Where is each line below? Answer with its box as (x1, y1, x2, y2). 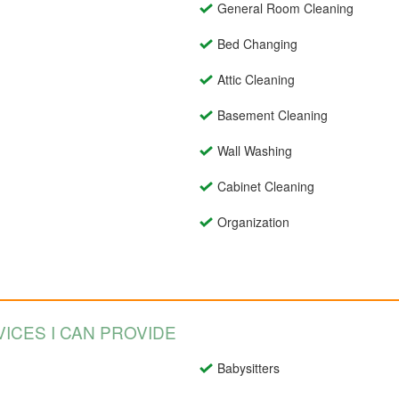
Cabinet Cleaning (217, 177, 314, 196)
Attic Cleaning (217, 70, 295, 89)
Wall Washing (217, 142, 292, 160)
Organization (217, 213, 289, 232)
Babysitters (217, 359, 280, 378)
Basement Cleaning (217, 106, 328, 125)
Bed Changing (217, 35, 297, 53)
